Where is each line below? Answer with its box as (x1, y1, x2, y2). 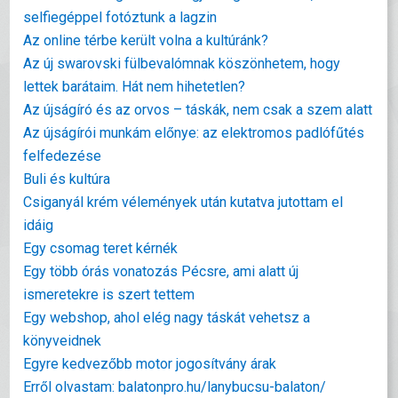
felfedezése (23, 147, 102, 164)
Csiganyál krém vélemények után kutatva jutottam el (23, 194, 344, 211)
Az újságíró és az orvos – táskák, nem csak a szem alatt (23, 101, 373, 118)
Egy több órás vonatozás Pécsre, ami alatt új (23, 263, 299, 280)
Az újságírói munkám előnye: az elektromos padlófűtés (23, 124, 365, 141)
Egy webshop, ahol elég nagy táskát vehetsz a (23, 309, 311, 326)
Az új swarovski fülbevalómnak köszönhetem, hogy (23, 55, 341, 72)
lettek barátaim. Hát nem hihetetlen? (23, 78, 246, 95)
